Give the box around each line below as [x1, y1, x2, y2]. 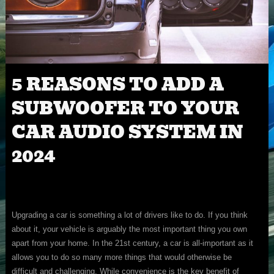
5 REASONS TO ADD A [11, 71, 224, 99]
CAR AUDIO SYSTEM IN [11, 119, 243, 147]
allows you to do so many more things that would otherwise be [11, 253, 232, 262]
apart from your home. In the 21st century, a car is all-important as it [11, 239, 253, 248]
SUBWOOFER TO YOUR [11, 95, 239, 123]
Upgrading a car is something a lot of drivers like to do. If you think [11, 210, 248, 220]
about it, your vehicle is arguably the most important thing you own [11, 224, 247, 234]
